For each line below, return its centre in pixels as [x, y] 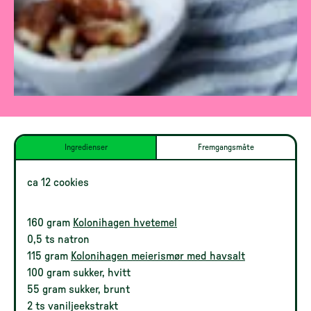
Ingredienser [86, 147]
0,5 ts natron [58, 239]
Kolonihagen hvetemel [125, 223]
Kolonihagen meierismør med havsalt [158, 256]
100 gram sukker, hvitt [79, 273]
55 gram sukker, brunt [78, 289]
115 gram [49, 256]
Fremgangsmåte [226, 147]
